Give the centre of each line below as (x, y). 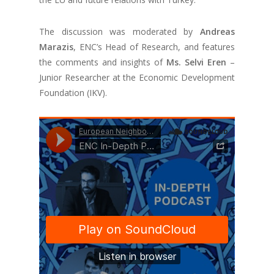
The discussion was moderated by (120, 31)
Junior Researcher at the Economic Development (137, 77)
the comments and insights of (103, 62)
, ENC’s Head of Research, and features (154, 47)
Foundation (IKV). (73, 93)
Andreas (217, 31)
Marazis (56, 47)
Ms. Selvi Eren (198, 62)
